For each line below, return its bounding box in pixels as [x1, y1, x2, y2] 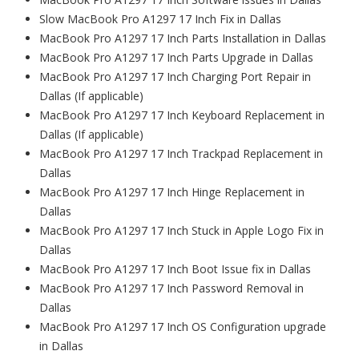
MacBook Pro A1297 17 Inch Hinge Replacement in [39, 184, 305, 200]
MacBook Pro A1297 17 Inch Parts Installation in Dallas [39, 30, 326, 46]
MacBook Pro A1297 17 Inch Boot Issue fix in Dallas [39, 261, 311, 277]
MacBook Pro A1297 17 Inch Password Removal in [39, 280, 304, 296]
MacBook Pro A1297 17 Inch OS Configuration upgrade [39, 319, 326, 335]
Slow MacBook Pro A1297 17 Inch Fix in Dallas [39, 11, 281, 27]
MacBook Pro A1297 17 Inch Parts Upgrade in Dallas [39, 50, 313, 66]
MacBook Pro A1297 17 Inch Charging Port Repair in [39, 69, 311, 85]
